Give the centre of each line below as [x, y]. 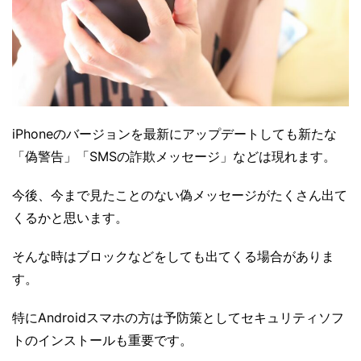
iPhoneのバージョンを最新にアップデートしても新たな [174, 133]
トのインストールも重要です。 [102, 340]
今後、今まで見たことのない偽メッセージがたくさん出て [180, 195]
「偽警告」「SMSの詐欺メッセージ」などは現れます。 [174, 156]
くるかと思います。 [70, 217]
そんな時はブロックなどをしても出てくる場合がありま [173, 256]
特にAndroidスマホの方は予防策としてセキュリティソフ [178, 317]
